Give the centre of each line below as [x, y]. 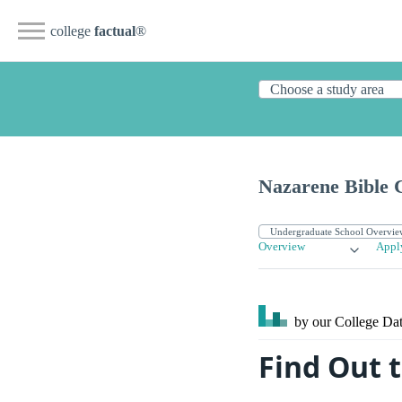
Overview [282, 247]
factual [115, 31]
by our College [336, 322]
